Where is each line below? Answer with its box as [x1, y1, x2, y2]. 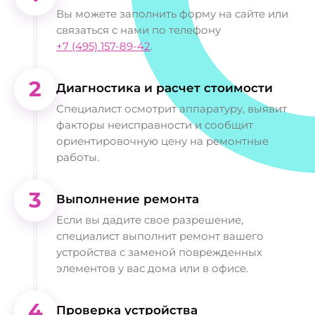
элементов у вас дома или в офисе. [56, 261, 248, 275]
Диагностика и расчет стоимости [56, 80, 273, 95]
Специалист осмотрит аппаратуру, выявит [56, 101, 287, 115]
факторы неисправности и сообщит [56, 117, 253, 131]
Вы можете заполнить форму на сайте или [56, 6, 288, 20]
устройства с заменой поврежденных [56, 245, 262, 259]
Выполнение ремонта [56, 191, 199, 206]
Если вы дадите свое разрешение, [56, 212, 243, 226]
